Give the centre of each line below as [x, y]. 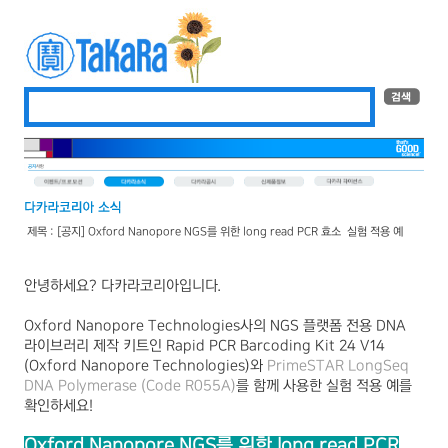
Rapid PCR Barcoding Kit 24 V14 [273, 345]
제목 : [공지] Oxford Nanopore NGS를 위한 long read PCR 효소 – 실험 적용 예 [213, 231]
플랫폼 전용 [339, 325]
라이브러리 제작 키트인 [93, 345]
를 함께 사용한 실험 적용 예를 [324, 385]
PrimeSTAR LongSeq [338, 365]
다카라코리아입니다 [159, 285]
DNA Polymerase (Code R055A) [130, 385]
